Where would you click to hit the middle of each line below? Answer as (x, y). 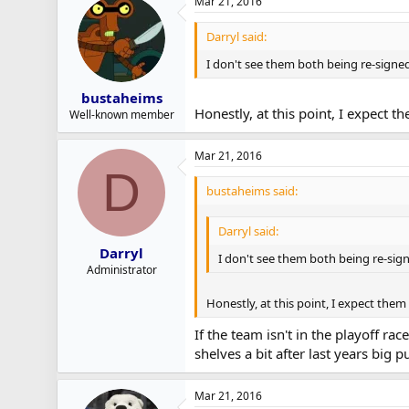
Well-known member (121, 115)
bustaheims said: (252, 191)
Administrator (121, 269)
